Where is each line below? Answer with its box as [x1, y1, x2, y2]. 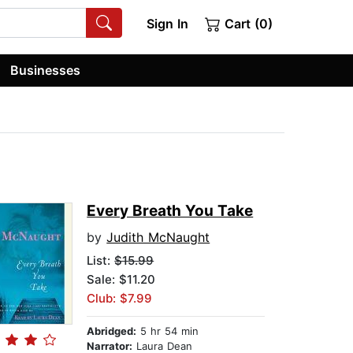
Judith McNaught [106, 229, 210, 246]
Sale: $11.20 [87, 272, 156, 288]
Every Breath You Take [87, 202, 254, 221]
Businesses [10, 61, 81, 78]
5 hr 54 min [136, 325, 199, 338]
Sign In [146, 16, 188, 32]
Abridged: [87, 325, 137, 338]
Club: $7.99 [87, 291, 153, 307]
